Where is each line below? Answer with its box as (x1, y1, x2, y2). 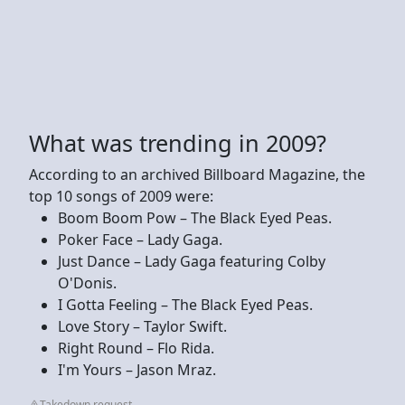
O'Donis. (58, 272, 117, 293)
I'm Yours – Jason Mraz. (58, 359, 216, 380)
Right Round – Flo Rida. (58, 337, 214, 358)
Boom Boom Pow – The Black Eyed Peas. (58, 207, 332, 228)
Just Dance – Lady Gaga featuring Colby (58, 250, 325, 271)
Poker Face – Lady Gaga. (58, 229, 222, 250)
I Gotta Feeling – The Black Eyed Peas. (58, 294, 313, 315)
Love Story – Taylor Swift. (58, 316, 227, 336)
